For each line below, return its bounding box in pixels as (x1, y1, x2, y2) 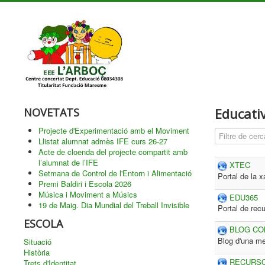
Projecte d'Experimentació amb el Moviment (38, 125, 189, 136)
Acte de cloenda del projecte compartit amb (38, 146, 188, 157)
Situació (24, 236, 51, 247)
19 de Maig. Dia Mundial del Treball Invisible (38, 199, 189, 211)
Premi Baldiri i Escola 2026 (38, 178, 131, 189)
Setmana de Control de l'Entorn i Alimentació (38, 167, 192, 179)
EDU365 (229, 191, 258, 203)
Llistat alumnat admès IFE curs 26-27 (38, 135, 167, 147)
